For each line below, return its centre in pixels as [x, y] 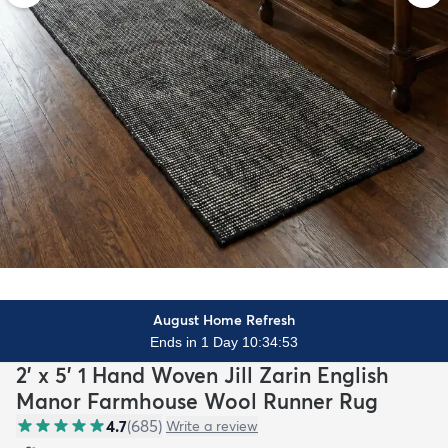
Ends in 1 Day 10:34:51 [224, 341]
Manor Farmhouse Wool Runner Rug [197, 400]
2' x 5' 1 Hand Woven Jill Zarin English [202, 374]
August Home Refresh [224, 319]
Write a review [212, 425]
